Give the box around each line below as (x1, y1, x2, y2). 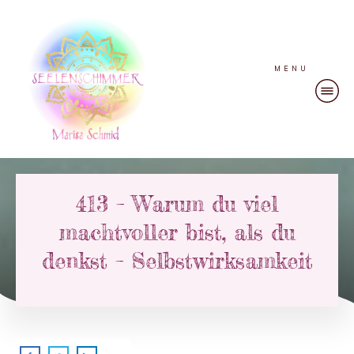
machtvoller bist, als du (58, 219, 296, 247)
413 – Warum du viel (76, 190, 278, 218)
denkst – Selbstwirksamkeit (41, 247, 313, 275)
